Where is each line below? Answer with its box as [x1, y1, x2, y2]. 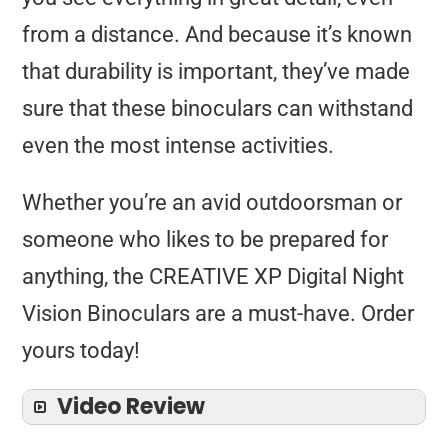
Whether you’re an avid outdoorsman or [22, 190, 403, 216]
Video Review [57, 391, 206, 423]
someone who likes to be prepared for [22, 227, 389, 253]
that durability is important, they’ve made [22, 59, 411, 85]
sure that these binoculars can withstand [22, 96, 414, 122]
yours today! [22, 338, 141, 364]
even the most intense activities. [22, 133, 335, 159]
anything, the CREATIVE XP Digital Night [22, 264, 405, 290]
